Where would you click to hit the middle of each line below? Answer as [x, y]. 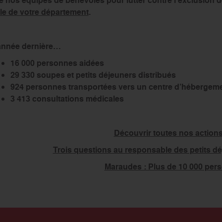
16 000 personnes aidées [57, 63]
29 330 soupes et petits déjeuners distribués [93, 75]
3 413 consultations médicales [67, 99]
